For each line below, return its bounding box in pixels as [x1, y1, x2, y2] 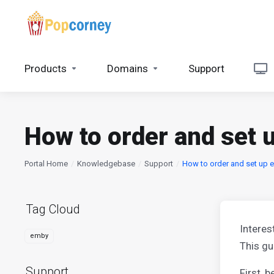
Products [24, 62, 67, 75]
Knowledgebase [77, 159, 135, 168]
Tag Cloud [20, 202, 80, 217]
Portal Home [24, 159, 68, 168]
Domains [107, 62, 148, 75]
